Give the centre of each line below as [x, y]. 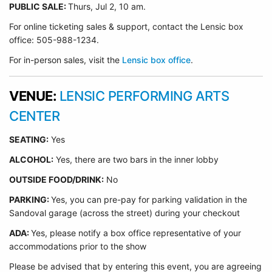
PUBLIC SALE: [39, 6]
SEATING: [29, 139]
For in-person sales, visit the [66, 60]
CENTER [35, 116]
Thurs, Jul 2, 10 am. [108, 6]
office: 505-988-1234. [54, 40]
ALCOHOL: [31, 159]
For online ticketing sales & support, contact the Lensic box [126, 26]
